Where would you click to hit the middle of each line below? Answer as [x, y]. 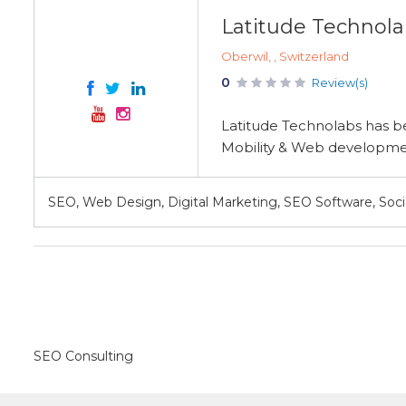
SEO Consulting [83, 356]
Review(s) [340, 82]
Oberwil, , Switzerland [285, 56]
